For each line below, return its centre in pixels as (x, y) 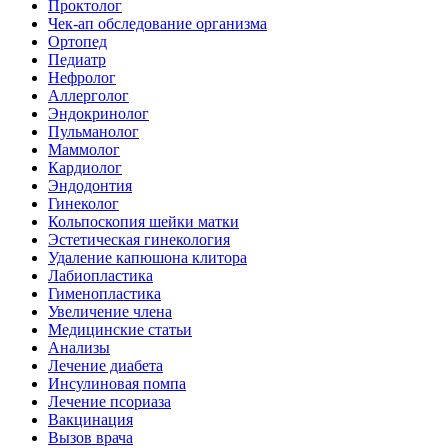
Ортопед (77, 41)
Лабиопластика (100, 275)
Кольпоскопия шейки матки (143, 221)
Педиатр (77, 59)
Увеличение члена (110, 311)
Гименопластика (104, 293)
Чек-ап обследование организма (157, 23)
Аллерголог (88, 95)
